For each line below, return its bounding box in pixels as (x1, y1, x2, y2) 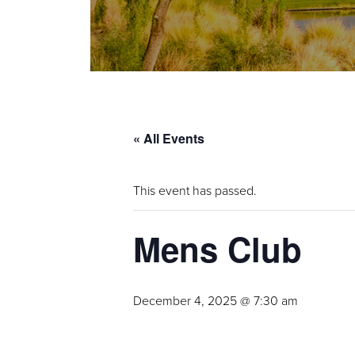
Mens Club (133, 225, 302, 273)
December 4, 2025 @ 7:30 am (133, 292, 298, 309)
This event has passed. (133, 181, 257, 199)
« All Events (133, 129, 204, 147)
